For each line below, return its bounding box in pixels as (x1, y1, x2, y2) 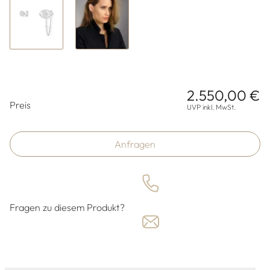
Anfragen (115, 138, 155, 151)
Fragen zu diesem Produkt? (10, 201, 125, 214)
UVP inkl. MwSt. (187, 102, 236, 112)
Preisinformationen (9, 87, 131, 106)
